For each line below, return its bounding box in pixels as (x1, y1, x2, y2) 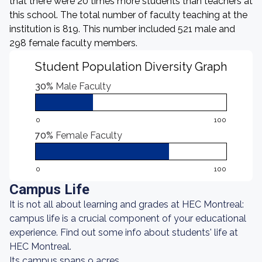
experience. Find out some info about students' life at (9, 227, 238, 238)
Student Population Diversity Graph (35, 60, 227, 74)
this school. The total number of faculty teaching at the (9, 9, 247, 20)
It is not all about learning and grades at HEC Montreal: (9, 199, 244, 210)
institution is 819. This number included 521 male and (9, 23, 235, 35)
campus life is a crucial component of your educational (9, 213, 246, 224)
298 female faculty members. (9, 37, 137, 49)
